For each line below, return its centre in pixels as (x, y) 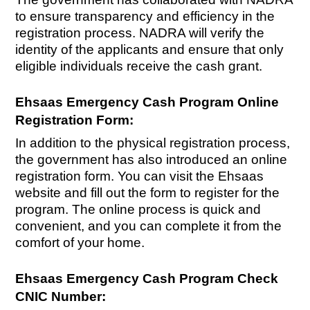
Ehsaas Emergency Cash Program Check (147, 279)
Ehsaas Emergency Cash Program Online (147, 102)
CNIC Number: (61, 297)
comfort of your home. (80, 243)
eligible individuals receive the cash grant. (139, 66)
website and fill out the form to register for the (148, 193)
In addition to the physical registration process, (153, 143)
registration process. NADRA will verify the (140, 33)
